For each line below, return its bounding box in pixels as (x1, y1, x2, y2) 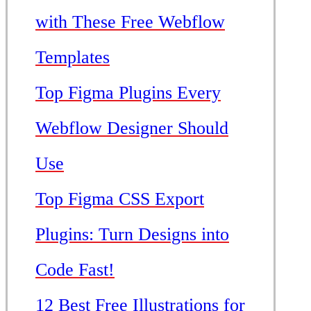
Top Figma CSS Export (35, 189, 204, 210)
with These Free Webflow (35, 12, 225, 33)
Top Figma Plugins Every (35, 83, 221, 103)
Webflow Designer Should (35, 118, 228, 139)
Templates (35, 47, 110, 68)
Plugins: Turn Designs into (35, 224, 229, 245)
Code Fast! (35, 260, 115, 280)
